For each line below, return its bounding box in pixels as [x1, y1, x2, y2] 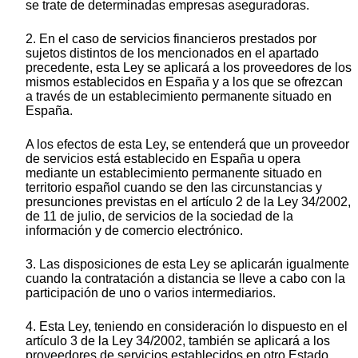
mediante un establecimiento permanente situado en [26, 165, 322, 180]
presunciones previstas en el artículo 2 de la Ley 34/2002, [26, 194, 351, 209]
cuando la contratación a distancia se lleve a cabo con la [26, 271, 345, 285]
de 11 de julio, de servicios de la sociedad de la [26, 209, 293, 223]
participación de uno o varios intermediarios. [26, 285, 276, 300]
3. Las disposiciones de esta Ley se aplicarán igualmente [26, 257, 349, 271]
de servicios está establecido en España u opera [26, 151, 300, 165]
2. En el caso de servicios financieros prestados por [26, 31, 316, 46]
